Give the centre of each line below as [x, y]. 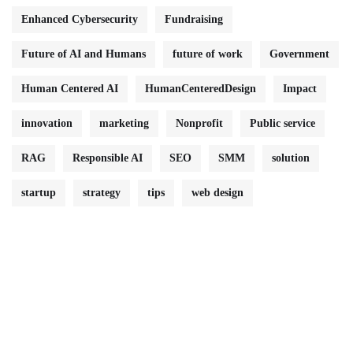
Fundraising [194, 19]
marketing [124, 123]
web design [217, 192]
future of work [208, 54]
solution [291, 158]
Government [299, 54]
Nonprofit [199, 123]
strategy [102, 192]
